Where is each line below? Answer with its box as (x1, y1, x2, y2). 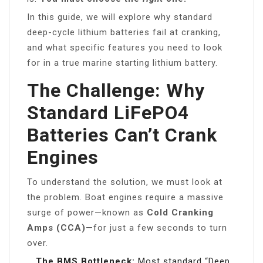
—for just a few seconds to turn (86, 222, 227, 234)
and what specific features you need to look (27, 42, 222, 53)
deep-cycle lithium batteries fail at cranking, (27, 27, 221, 38)
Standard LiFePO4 (27, 102, 189, 124)
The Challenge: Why (27, 79, 205, 102)
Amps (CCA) (27, 222, 86, 234)
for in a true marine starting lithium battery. (27, 58, 218, 69)
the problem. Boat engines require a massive (27, 192, 224, 203)
